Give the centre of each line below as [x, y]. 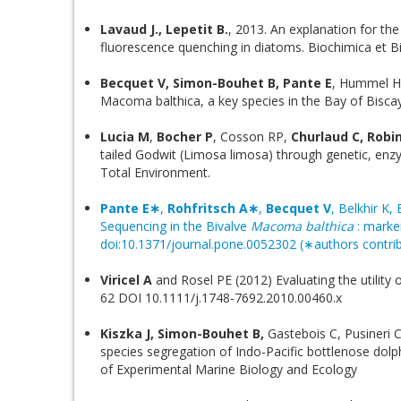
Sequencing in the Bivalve [175, 226]
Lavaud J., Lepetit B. [164, 29]
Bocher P [185, 137]
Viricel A [126, 280]
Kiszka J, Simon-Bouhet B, [182, 333]
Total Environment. [155, 172]
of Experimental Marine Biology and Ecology [229, 369]
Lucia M [125, 137]
